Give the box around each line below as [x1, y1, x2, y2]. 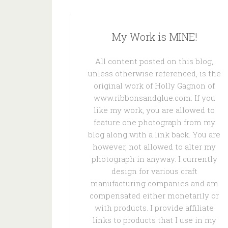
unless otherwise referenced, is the [88, 68, 221, 78]
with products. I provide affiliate [95, 203, 214, 213]
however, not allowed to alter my [93, 141, 216, 152]
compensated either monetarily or [90, 190, 219, 201]
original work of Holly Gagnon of [94, 80, 215, 91]
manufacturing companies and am [90, 178, 218, 188]
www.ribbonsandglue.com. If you [93, 93, 215, 103]
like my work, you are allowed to [94, 105, 215, 115]
